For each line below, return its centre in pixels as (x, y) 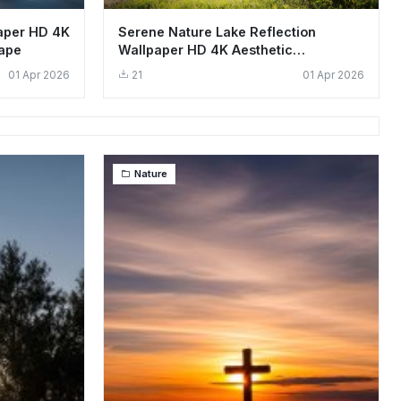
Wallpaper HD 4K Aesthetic (205, 50)
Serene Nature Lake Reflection (217, 32)
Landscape (154, 68)
